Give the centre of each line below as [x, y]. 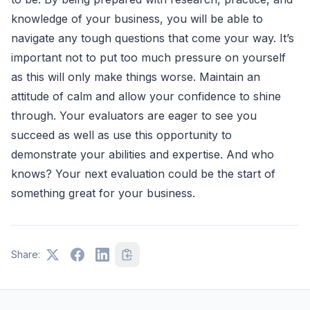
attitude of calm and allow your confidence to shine [146, 96]
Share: [26, 254]
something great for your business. [103, 193]
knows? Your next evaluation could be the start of [143, 173]
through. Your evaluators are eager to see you [134, 115]
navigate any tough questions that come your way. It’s [153, 38]
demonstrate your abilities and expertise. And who [143, 154]
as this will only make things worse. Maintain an [136, 76]
